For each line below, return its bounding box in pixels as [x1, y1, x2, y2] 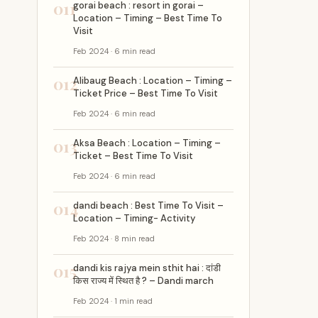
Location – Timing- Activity [73, 212, 195, 224]
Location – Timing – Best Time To [73, 12, 222, 24]
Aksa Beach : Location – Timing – [73, 137, 221, 149]
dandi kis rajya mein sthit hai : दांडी [73, 262, 221, 274]
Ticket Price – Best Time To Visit [73, 87, 218, 99]
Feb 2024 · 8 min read [73, 234, 155, 243]
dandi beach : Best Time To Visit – [73, 199, 224, 212]
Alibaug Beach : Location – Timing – [73, 75, 232, 87]
